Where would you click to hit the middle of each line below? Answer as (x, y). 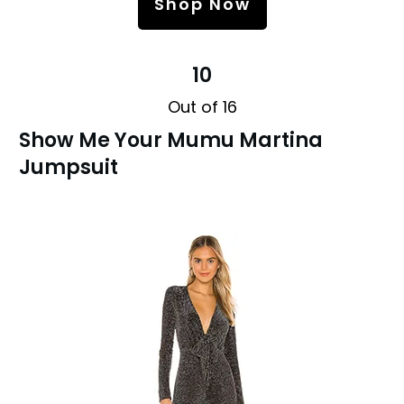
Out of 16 (202, 106)
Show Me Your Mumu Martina (171, 140)
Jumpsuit (69, 167)
